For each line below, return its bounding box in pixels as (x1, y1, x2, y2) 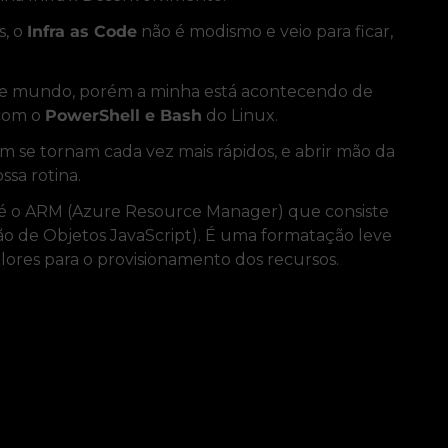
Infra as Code (27, 22, 137, 42)
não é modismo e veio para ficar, (137, 22, 393, 42)
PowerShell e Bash (45, 106, 202, 126)
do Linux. (202, 106, 278, 126)
